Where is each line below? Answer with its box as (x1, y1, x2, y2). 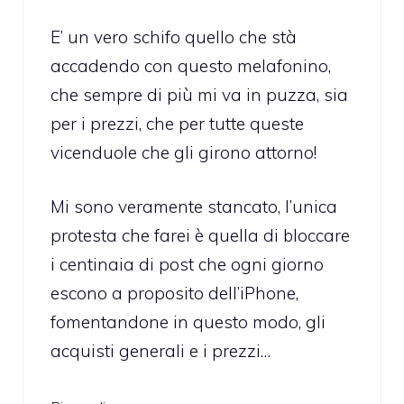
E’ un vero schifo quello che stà (50, 25, 297, 48)
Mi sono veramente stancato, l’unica (50, 196, 337, 218)
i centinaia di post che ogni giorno (50, 253, 324, 276)
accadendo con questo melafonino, (50, 54, 331, 77)
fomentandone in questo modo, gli (50, 311, 326, 334)
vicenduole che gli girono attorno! (50, 141, 317, 163)
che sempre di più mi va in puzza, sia (50, 83, 348, 106)
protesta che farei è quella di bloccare (50, 225, 350, 247)
